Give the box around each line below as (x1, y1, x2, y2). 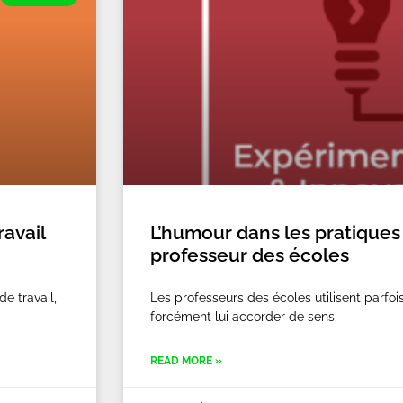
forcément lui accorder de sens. (150, 309, 337, 325)
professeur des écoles (150, 244, 349, 267)
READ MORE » (150, 354, 222, 368)
